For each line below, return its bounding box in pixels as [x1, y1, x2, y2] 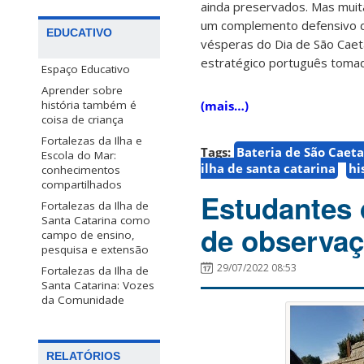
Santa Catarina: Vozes [41, 278, 154, 293]
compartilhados [41, 177, 122, 193]
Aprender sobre [41, 83, 123, 98]
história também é [41, 97, 136, 113]
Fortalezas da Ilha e [41, 133, 142, 149]
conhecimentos [41, 162, 120, 178]
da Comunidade [41, 292, 124, 308]
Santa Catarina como [41, 213, 150, 228]
